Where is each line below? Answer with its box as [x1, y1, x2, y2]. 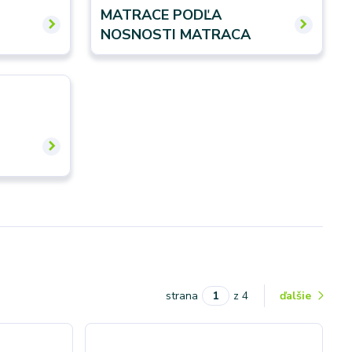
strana [165, 288, 198, 303]
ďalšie [279, 288, 314, 303]
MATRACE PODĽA [101, 5, 222, 24]
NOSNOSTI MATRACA [101, 24, 251, 44]
